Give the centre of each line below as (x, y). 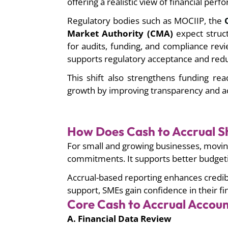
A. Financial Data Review (119, 219)
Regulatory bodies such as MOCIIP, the (145, 21)
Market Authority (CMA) (120, 34)
